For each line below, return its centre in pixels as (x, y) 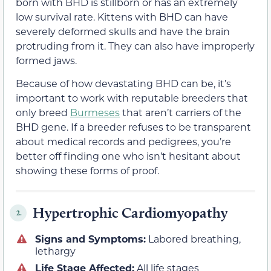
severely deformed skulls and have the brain (123, 31)
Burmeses (95, 113)
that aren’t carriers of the (181, 113)
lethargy (55, 251)
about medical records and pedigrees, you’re (123, 142)
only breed (43, 113)
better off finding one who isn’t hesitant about (128, 156)
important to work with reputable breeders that (132, 98)
